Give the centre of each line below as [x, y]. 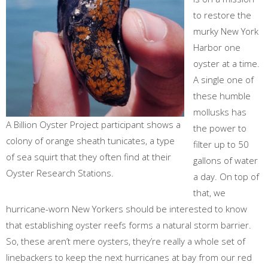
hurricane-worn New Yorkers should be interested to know [127, 209]
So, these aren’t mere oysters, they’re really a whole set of [126, 241]
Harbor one [217, 48]
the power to [220, 128]
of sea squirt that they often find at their [89, 156]
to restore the [222, 15]
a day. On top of [226, 177]
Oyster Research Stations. [60, 173]
